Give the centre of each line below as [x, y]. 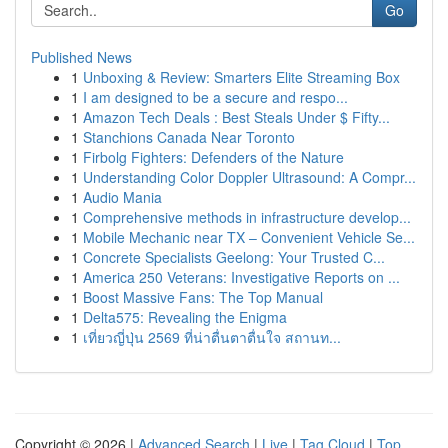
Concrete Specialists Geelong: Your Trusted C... [234, 257]
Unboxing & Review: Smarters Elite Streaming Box [241, 77]
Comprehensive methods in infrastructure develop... [247, 217]
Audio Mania [122, 197]
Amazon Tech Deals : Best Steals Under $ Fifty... [236, 117]
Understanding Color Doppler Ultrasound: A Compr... [249, 177]
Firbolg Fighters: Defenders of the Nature [213, 157]
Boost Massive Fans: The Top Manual [203, 297]
